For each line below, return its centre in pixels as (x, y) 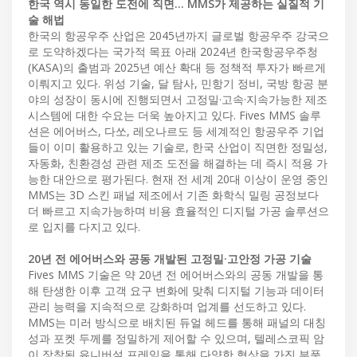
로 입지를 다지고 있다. (84, 226)
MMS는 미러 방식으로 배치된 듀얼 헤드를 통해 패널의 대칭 (177, 322)
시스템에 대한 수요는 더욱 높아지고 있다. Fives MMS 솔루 (175, 115)
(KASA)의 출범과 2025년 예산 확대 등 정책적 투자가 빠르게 (177, 67)
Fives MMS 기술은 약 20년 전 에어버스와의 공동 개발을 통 (176, 274)
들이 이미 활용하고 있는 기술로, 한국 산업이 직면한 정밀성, (178, 147)
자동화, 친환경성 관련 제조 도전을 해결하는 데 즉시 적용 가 (178, 163)
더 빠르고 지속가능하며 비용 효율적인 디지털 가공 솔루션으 (178, 210)
